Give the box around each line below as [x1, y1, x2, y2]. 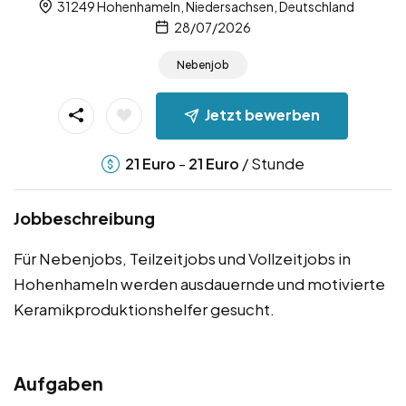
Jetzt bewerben [205, 104, 320, 124]
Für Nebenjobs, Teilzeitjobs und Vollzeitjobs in [14, 247, 351, 268]
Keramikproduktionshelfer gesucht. [14, 298, 275, 319]
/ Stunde [239, 152, 304, 173]
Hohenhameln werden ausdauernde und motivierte [14, 273, 385, 294]
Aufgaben [14, 371, 103, 394]
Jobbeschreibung [14, 207, 155, 228]
